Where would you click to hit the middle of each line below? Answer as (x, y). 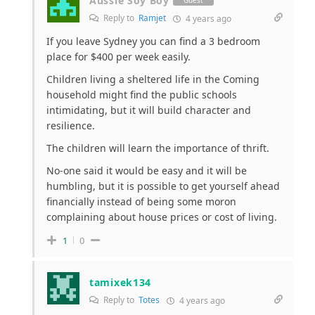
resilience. (71, 125)
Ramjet (152, 18)
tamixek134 (120, 282)
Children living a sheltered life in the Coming (153, 79)
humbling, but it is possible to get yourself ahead (163, 186)
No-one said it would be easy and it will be (147, 170)
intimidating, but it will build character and (149, 110)
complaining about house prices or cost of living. (162, 217)
